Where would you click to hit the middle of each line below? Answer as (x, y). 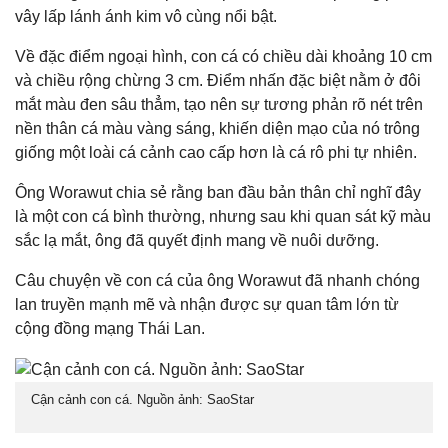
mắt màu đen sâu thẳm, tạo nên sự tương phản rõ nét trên (219, 104)
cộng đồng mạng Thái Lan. (110, 328)
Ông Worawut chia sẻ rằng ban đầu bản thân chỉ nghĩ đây (218, 192)
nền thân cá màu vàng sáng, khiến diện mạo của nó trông (217, 128)
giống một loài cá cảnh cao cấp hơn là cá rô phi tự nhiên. (216, 152)
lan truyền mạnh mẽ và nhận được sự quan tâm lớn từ (207, 304)
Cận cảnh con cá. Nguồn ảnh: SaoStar (142, 399)
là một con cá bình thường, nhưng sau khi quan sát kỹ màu (223, 216)
